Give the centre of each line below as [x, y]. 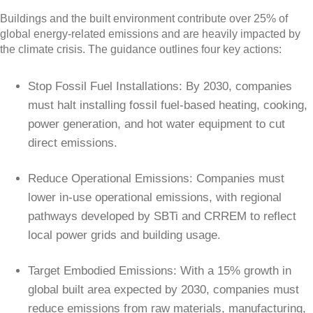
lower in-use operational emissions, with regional [155, 197]
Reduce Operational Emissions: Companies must [156, 179]
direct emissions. [73, 143]
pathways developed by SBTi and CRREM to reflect [162, 216]
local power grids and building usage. [124, 235]
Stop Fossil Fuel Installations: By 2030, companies [160, 86]
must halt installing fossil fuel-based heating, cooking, [168, 105]
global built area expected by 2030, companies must [163, 290]
